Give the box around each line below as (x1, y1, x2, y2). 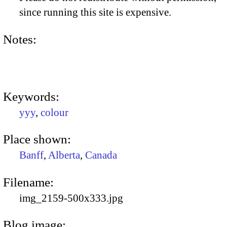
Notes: (3, 32, 36, 46)
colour (41, 106, 68, 119)
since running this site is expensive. (19, 6, 171, 19)
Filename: (3, 175, 54, 189)
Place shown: (3, 132, 71, 146)
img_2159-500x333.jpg (19, 192, 123, 204)
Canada (85, 149, 117, 162)
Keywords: (3, 89, 59, 103)
